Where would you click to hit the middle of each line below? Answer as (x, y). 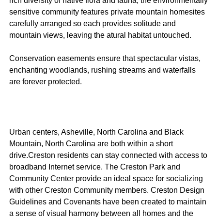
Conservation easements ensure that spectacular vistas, (105, 58)
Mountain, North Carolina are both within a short (91, 143)
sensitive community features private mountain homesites (107, 12)
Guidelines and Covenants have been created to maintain (108, 201)
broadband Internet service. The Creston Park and (94, 167)
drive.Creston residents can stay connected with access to (108, 155)
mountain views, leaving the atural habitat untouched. (100, 35)
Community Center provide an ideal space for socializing (106, 178)
